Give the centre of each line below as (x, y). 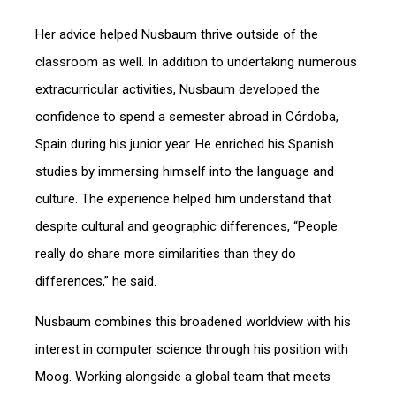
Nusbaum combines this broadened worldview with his (193, 322)
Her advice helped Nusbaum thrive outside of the (177, 34)
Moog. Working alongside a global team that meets (183, 377)
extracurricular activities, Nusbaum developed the (178, 89)
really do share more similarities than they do (166, 254)
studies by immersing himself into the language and (185, 171)
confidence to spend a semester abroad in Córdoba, (187, 117)
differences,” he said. (96, 281)
